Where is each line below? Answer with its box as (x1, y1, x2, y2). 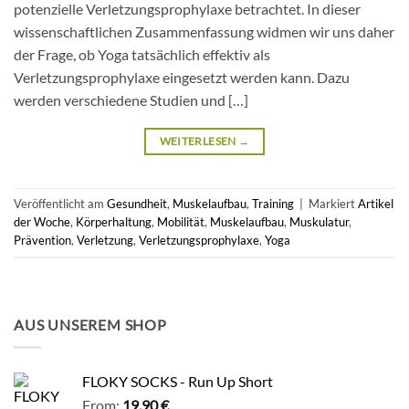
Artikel (358, 196, 393, 212)
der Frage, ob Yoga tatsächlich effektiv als (14, 46, 270, 64)
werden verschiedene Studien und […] (14, 91, 248, 110)
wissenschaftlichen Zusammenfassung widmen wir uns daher (14, 23, 394, 41)
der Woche (14, 215, 70, 230)
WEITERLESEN (159, 134, 238, 149)
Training (252, 196, 294, 212)
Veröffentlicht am (14, 196, 107, 212)
